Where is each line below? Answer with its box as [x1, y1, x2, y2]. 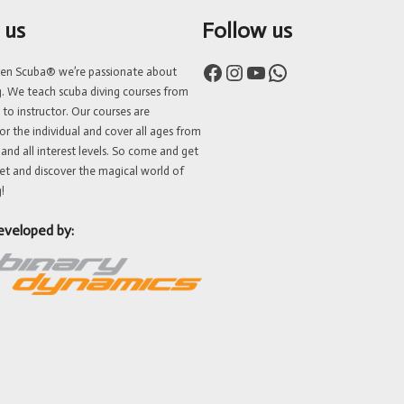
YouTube [244, 58, 255, 85]
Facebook [201, 58, 212, 85]
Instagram [223, 58, 241, 85]
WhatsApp [266, 58, 278, 85]
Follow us [202, 17, 292, 44]
